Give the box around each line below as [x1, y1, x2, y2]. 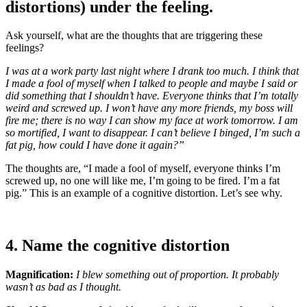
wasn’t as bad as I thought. [5, 281, 121, 293]
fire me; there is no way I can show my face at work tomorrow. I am [5, 114, 298, 127]
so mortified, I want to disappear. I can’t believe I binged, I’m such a [5, 127, 300, 139]
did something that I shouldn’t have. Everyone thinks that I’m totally [5, 90, 298, 102]
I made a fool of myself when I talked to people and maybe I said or [5, 77, 297, 90]
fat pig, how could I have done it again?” [5, 139, 184, 151]
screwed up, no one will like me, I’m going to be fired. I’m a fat [5, 175, 280, 187]
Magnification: [5, 269, 73, 281]
